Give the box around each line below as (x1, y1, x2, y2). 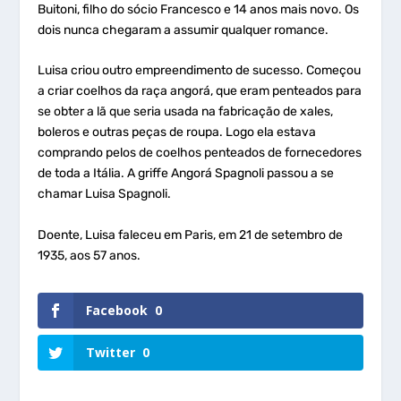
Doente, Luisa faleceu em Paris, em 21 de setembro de (38, 226, 344, 243)
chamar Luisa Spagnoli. (38, 186, 172, 202)
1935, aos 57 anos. (38, 247, 141, 263)
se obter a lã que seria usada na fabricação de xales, (38, 104, 334, 120)
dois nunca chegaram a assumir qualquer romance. (38, 21, 332, 38)
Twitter (86, 343, 136, 361)
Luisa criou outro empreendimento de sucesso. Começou (38, 63, 362, 79)
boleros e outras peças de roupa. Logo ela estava (38, 124, 317, 141)
